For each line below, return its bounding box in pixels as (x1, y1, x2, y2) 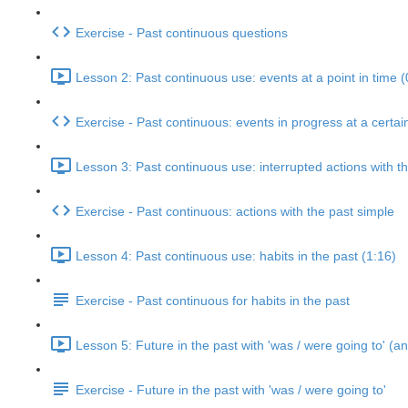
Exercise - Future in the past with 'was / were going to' (76, 382, 386, 398)
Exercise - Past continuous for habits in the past (76, 293, 350, 309)
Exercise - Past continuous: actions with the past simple (76, 204, 394, 219)
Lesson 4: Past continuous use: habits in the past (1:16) (76, 249, 396, 264)
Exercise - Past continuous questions (76, 25, 288, 41)
